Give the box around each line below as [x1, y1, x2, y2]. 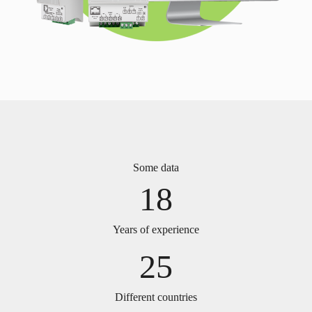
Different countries [114, 291, 197, 303]
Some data [132, 162, 179, 173]
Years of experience [112, 224, 199, 235]
